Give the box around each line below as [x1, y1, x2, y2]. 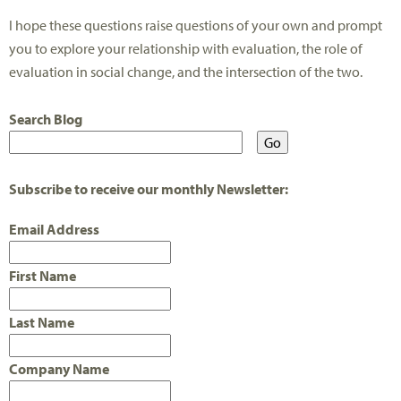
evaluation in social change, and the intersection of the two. [9, 62, 363, 81]
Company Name [9, 360, 109, 379]
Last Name [9, 313, 74, 332]
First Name [9, 267, 76, 286]
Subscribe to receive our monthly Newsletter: [9, 180, 288, 199]
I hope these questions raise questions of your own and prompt [9, 15, 382, 34]
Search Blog [9, 110, 82, 129]
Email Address [9, 220, 99, 239]
